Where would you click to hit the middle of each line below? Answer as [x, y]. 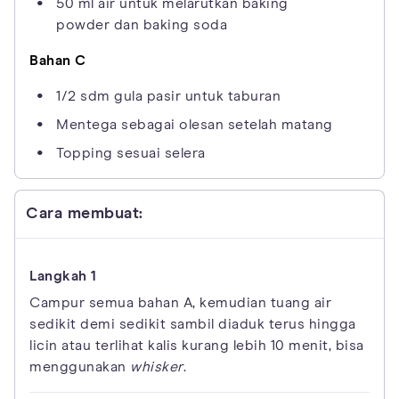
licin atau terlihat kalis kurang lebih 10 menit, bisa [197, 346]
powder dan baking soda [142, 25]
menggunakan [80, 367]
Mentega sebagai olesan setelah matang [195, 125]
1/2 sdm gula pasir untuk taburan [168, 97]
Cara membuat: [85, 214]
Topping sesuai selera [131, 154]
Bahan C [58, 61]
